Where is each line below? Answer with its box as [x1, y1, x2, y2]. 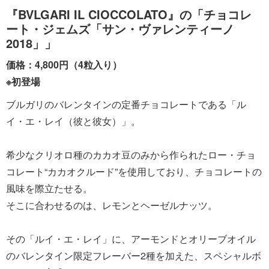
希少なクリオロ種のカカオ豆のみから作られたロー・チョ [6, 147, 256, 162]
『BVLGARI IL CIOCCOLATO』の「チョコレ [6, 5, 252, 23]
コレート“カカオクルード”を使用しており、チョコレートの [6, 164, 262, 178]
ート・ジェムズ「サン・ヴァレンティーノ [6, 19, 234, 37]
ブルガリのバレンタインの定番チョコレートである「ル [6, 97, 246, 111]
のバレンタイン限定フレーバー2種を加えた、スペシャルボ [6, 248, 261, 262]
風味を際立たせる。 [6, 181, 92, 195]
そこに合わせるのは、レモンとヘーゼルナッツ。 [6, 198, 217, 212]
